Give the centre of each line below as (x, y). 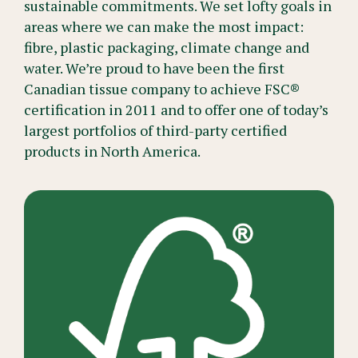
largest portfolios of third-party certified (155, 131)
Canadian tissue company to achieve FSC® (162, 89)
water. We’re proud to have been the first (154, 68)
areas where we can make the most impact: (164, 27)
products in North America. (112, 151)
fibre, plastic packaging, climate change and (167, 48)
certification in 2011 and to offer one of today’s (176, 110)
